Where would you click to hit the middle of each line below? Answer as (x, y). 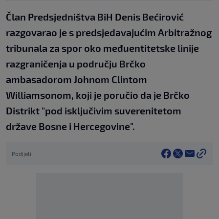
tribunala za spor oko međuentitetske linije (102, 48)
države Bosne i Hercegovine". (70, 126)
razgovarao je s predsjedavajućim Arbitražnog (109, 32)
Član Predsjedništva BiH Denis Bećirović (95, 16)
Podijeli (22, 153)
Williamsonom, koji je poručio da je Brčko (98, 95)
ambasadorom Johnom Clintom (77, 79)
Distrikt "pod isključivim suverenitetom (94, 110)
